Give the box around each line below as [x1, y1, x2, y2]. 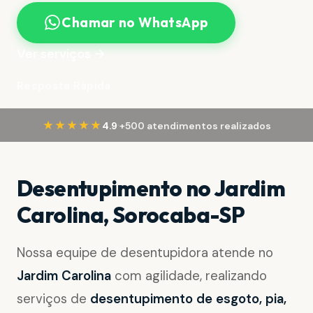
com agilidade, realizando [111, 268, 267, 285]
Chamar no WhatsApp [61, 14, 209, 31]
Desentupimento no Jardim [17, 175, 286, 203]
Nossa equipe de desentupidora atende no [17, 245, 273, 262]
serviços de [17, 291, 90, 308]
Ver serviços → [17, 45, 105, 62]
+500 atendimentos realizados [119, 119, 271, 132]
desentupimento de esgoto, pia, [90, 291, 286, 308]
